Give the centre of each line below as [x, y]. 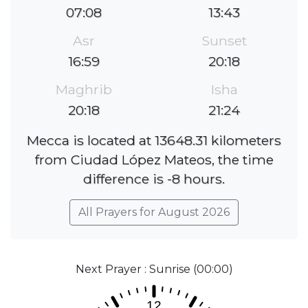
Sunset [224, 41]
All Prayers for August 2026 [154, 212]
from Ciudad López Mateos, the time [154, 160]
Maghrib [84, 90]
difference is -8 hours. [154, 179]
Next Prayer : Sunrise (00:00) [154, 269]
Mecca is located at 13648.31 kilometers [154, 141]
